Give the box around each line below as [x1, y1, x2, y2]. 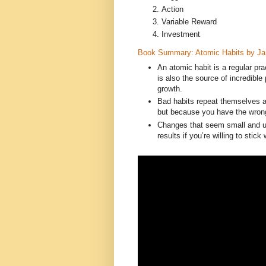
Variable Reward [161, 17, 217, 26]
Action [161, 4, 183, 14]
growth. [157, 84, 182, 93]
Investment [161, 30, 200, 39]
